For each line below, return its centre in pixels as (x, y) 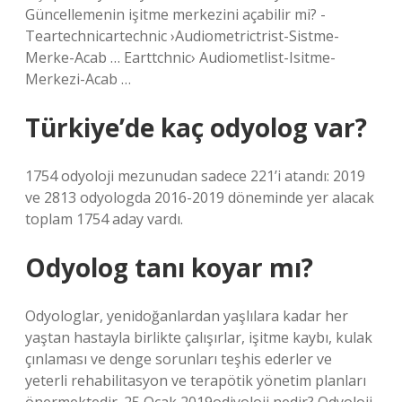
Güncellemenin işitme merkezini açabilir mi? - (175, 14)
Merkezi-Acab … (78, 79)
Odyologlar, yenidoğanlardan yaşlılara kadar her (187, 316)
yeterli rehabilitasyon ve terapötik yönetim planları (196, 380)
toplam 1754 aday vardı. (104, 219)
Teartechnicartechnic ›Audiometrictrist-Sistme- (182, 36)
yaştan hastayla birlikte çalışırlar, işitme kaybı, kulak (199, 337)
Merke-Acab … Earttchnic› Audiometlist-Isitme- (180, 57)
